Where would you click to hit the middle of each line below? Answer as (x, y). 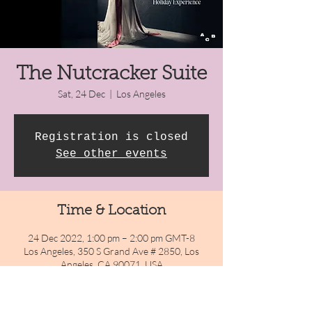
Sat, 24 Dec (81, 94)
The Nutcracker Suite (111, 75)
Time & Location (111, 211)
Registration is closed (111, 137)
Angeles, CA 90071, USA (111, 264)
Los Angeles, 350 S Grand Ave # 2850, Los (111, 251)
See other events (111, 154)
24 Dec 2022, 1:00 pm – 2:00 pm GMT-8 (111, 238)
